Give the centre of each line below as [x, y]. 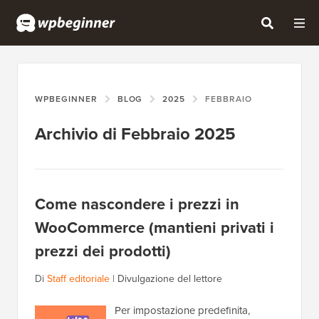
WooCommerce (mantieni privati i [155, 228]
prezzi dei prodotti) [103, 251]
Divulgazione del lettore [170, 279]
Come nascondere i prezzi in [137, 204]
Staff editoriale [78, 279]
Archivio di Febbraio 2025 [135, 134]
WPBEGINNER [66, 99]
